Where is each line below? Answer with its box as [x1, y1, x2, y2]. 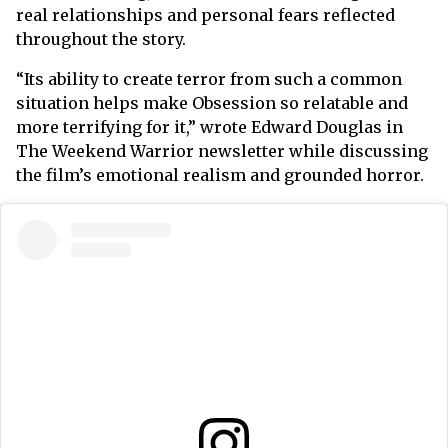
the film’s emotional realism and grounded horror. [16, 165, 424, 186]
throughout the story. [16, 29, 186, 50]
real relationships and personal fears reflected [16, 5, 395, 26]
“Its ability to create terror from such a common [16, 69, 402, 90]
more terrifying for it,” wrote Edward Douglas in [16, 117, 403, 138]
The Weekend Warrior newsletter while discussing [16, 141, 428, 162]
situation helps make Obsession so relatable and [16, 93, 408, 114]
